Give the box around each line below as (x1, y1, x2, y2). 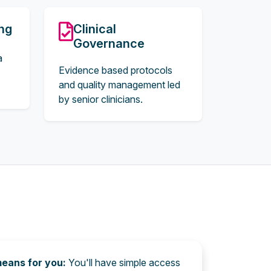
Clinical (73, 22, 116, 36)
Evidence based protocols (59, 64, 172, 76)
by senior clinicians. (59, 93, 143, 105)
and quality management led (59, 79, 180, 91)
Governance (73, 36, 145, 51)
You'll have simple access (68, 256, 180, 269)
